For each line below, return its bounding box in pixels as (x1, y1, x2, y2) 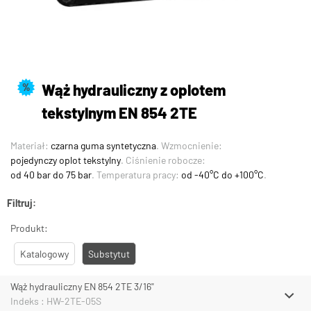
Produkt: (10, 222, 48, 235)
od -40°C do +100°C (181, 169, 264, 181)
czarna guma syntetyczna (51, 140, 156, 152)
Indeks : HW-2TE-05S (10, 295, 101, 308)
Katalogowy (20, 248, 69, 260)
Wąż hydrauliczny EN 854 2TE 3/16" (10, 280, 154, 293)
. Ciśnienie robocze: (121, 154, 205, 167)
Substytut (88, 248, 130, 260)
